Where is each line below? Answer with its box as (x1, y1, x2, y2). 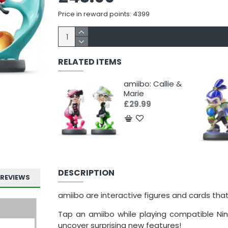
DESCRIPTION (58, 167, 115, 179)
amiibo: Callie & (124, 78, 182, 89)
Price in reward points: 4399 (58, 9, 150, 19)
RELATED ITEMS (58, 56, 122, 68)
